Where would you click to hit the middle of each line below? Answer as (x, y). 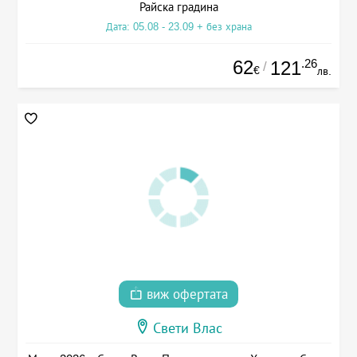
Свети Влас (188, 329)
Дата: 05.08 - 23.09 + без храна (178, 26)
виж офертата (185, 295)
